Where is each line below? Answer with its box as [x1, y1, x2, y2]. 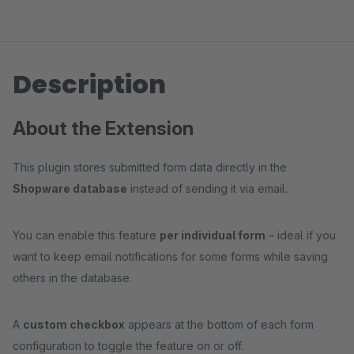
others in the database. [13, 271, 132, 284]
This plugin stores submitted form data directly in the [13, 160, 287, 174]
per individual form [160, 228, 265, 242]
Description [13, 66, 166, 102]
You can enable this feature [13, 228, 160, 242]
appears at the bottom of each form [125, 318, 314, 331]
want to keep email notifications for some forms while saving [13, 250, 328, 263]
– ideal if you [265, 228, 336, 242]
